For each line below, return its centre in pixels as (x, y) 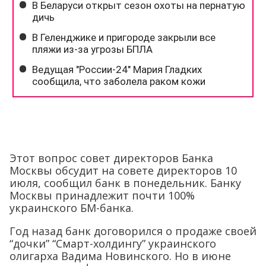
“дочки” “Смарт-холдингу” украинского (113, 243)
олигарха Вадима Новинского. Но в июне (120, 256)
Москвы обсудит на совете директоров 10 (123, 170)
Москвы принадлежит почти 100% (102, 195)
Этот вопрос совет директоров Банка (111, 158)
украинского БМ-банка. (72, 208)
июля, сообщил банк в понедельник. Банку (125, 183)
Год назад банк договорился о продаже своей (133, 231)
